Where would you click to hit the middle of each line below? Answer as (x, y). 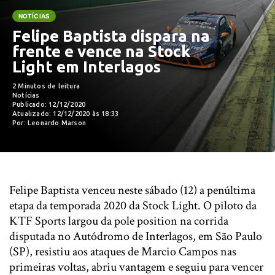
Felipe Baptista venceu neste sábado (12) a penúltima (132, 190)
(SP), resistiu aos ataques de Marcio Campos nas (123, 252)
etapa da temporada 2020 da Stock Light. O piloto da (133, 206)
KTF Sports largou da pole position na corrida (119, 221)
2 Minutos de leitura (46, 86)
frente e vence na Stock (101, 51)
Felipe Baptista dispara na (111, 36)
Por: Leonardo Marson (49, 123)
